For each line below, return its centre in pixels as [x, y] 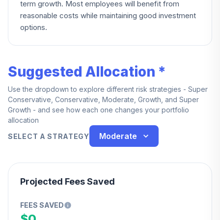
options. [34, 27]
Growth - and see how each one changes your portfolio [98, 110]
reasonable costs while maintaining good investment [108, 15]
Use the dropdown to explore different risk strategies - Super [108, 89]
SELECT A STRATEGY [49, 136]
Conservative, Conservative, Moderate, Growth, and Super [103, 99]
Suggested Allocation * [87, 72]
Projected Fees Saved [68, 181]
